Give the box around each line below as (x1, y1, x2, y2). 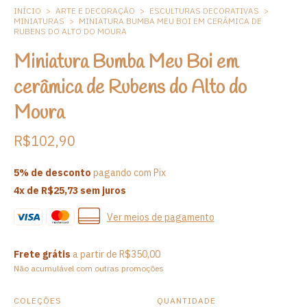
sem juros (78, 184, 126, 197)
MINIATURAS (14, 16, 64, 26)
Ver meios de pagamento (106, 210, 214, 223)
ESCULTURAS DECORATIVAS (149, 5, 259, 16)
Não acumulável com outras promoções (14, 263, 164, 273)
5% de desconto (14, 167, 91, 179)
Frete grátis (14, 248, 71, 260)
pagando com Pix (91, 167, 166, 179)
